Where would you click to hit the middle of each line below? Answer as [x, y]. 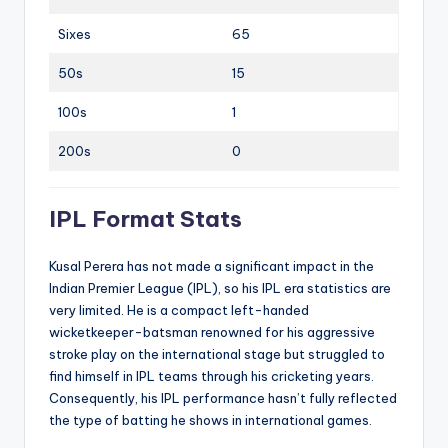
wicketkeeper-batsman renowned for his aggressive [212, 331]
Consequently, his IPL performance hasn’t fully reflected [223, 397]
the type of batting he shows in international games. [210, 419]
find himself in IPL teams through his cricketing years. [211, 375]
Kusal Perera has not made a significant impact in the [211, 265]
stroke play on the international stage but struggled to [217, 353]
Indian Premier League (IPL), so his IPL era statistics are [220, 287]
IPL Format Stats [145, 218]
